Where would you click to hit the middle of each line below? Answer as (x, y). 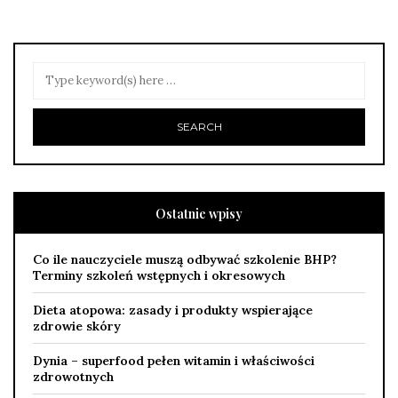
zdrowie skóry (77, 326)
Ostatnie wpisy (199, 213)
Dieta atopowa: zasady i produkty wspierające (173, 310)
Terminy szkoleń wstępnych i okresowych (159, 275)
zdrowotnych (73, 376)
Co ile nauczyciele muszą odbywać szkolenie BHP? (185, 259)
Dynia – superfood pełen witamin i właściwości (174, 360)
